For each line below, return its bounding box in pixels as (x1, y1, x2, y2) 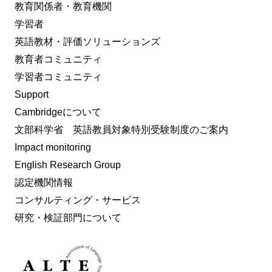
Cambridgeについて (15, 106, 101, 117)
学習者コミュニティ (15, 71, 102, 82)
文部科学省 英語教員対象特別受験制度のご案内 (15, 124, 228, 135)
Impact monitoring (15, 141, 91, 152)
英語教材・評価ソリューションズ (15, 36, 160, 47)
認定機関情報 (15, 177, 73, 188)
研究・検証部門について (15, 212, 121, 223)
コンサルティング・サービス (15, 194, 141, 205)
